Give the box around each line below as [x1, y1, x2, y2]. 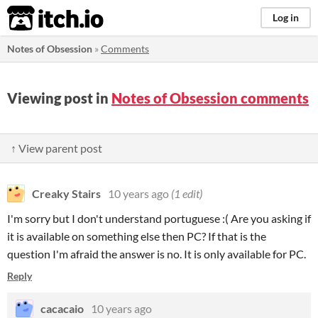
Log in [273, 11, 299, 23]
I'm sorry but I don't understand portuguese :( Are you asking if [7, 212, 311, 225]
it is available [7, 229, 70, 243]
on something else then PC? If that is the [70, 229, 266, 243]
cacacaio [40, 302, 84, 315]
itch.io [6, 4, 69, 33]
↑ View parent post [11, 141, 102, 155]
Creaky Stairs [32, 187, 101, 200]
